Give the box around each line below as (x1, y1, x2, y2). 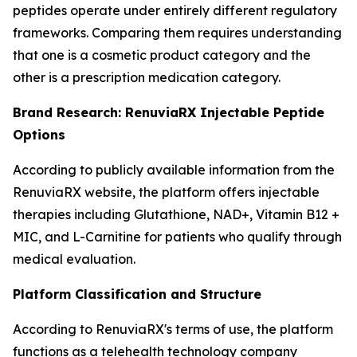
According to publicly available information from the (13, 162, 335, 178)
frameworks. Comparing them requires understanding (13, 25, 342, 41)
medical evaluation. (13, 251, 135, 267)
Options (13, 127, 65, 143)
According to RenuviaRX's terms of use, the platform (13, 321, 333, 337)
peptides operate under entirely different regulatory (13, 2, 337, 18)
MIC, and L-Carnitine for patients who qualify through (13, 229, 342, 245)
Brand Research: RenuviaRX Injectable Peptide (13, 104, 324, 120)
